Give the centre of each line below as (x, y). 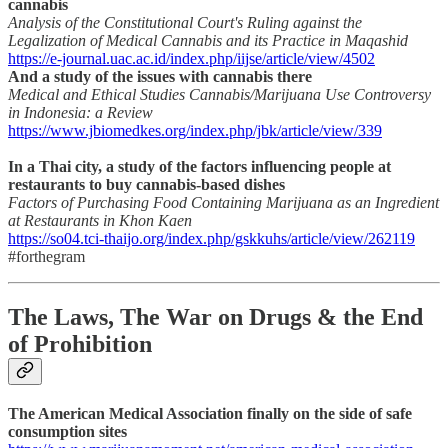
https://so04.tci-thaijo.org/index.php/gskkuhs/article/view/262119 (211, 238)
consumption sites (67, 431)
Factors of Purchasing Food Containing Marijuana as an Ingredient (223, 202)
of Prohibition (80, 343)
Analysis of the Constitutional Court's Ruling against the (185, 22)
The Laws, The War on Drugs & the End (215, 316)
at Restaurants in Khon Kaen (100, 220)
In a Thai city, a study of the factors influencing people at (199, 166)
